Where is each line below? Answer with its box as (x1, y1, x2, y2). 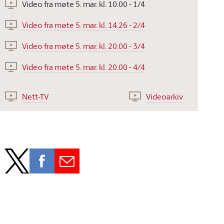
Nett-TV (22, 91, 49, 102)
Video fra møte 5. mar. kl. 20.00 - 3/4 (22, 40, 145, 51)
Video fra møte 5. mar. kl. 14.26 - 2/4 (22, 19, 145, 30)
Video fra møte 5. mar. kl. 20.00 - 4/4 (22, 61, 145, 72)
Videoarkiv (145, 91, 183, 102)
